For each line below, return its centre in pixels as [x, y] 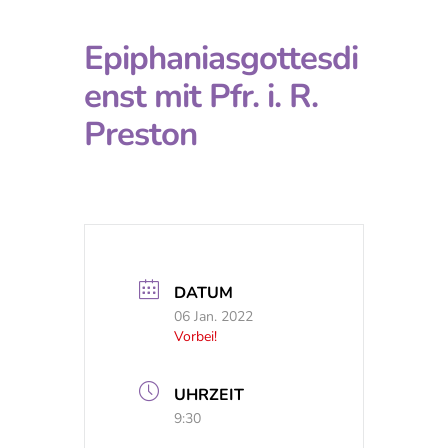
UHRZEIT [209, 395]
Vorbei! [195, 336]
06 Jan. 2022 [213, 316]
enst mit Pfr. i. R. [201, 96]
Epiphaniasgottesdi [221, 58]
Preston [140, 134]
